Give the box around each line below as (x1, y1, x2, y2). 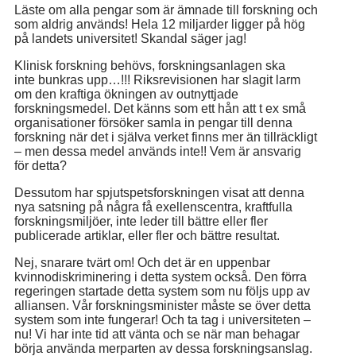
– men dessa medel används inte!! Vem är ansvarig (14, 145, 301, 158)
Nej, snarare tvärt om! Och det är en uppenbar (14, 256, 270, 269)
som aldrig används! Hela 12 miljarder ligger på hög (14, 17, 305, 31)
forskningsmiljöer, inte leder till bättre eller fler (14, 215, 268, 228)
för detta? (14, 159, 67, 172)
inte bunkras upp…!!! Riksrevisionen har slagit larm (14, 73, 300, 87)
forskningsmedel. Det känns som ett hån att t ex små (14, 102, 306, 115)
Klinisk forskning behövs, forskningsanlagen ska (14, 59, 285, 72)
